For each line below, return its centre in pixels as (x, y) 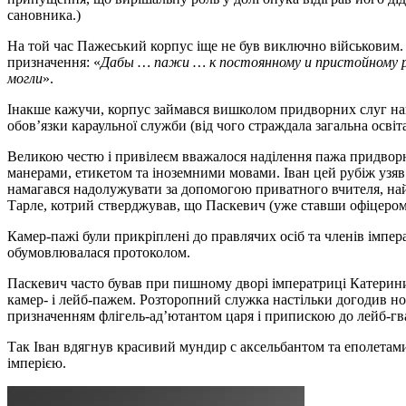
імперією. (37, 362)
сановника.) (44, 14)
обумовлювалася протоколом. (99, 252)
